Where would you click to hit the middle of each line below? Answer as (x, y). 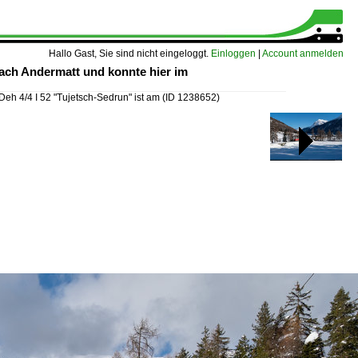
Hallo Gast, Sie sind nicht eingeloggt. (130, 54)
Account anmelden (303, 54)
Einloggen (233, 54)
